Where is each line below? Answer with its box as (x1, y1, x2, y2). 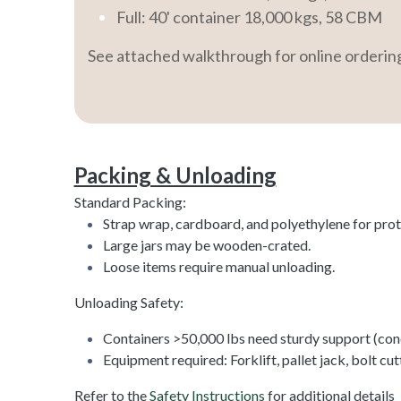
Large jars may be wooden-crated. (102, 235, 311, 253)
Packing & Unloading (73, 161, 277, 188)
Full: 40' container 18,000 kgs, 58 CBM (115, 6, 382, 27)
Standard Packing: (73, 192, 186, 210)
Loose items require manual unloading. (102, 257, 335, 275)
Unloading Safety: (73, 293, 183, 311)
